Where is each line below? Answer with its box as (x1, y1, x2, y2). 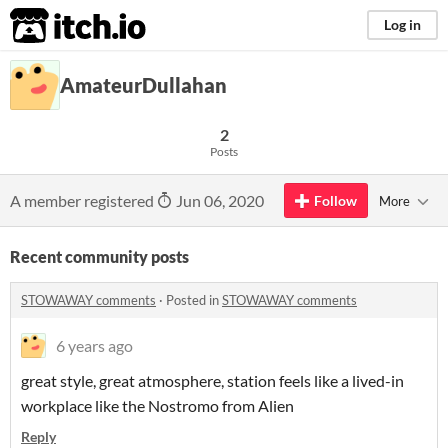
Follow (314, 192, 357, 209)
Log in (384, 16, 421, 33)
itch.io (9, 6, 97, 46)
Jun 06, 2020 (173, 191, 264, 210)
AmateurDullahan (60, 73, 227, 97)
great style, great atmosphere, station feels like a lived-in (21, 371, 404, 390)
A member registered (10, 191, 157, 210)
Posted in (166, 292, 222, 308)
